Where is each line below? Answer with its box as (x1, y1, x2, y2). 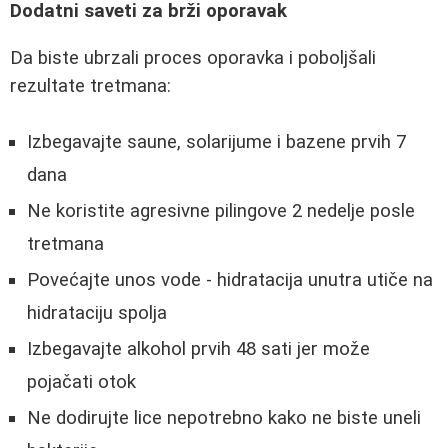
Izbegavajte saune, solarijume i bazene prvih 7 (27, 131, 406, 154)
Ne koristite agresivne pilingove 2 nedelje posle (27, 200, 415, 223)
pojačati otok (27, 371, 136, 394)
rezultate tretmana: (10, 74, 171, 97)
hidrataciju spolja (27, 302, 167, 325)
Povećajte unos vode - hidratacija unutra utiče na (27, 269, 433, 292)
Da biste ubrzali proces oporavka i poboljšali (10, 46, 376, 69)
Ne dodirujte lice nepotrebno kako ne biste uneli (27, 407, 421, 430)
